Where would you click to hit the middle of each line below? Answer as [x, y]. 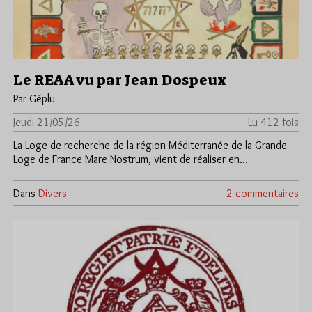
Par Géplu [34, 98]
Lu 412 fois [273, 122]
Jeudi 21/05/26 [47, 122]
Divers [53, 193]
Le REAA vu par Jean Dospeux [120, 80]
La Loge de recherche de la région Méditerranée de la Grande [150, 145]
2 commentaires [263, 193]
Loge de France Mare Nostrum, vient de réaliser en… [131, 159]
